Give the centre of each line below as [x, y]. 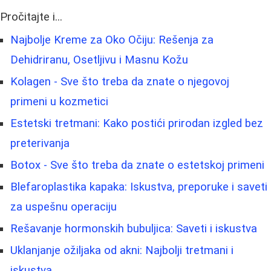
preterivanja [40, 144]
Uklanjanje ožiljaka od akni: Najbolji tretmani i [122, 251]
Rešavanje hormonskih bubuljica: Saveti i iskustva [134, 229]
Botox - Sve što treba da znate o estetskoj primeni [137, 165]
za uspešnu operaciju [64, 207]
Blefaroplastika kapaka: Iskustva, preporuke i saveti [139, 187]
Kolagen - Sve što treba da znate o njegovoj [120, 82]
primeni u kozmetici [59, 102]
